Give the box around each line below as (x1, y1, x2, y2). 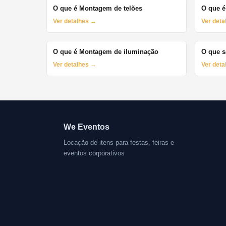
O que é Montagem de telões (53, 5, 142, 13)
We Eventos (64, 123, 109, 132)
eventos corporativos (64, 149, 125, 157)
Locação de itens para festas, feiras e (64, 139, 174, 147)
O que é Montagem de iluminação (53, 48, 158, 56)
